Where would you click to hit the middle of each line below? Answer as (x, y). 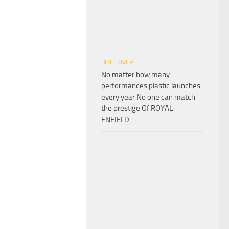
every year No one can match (148, 97)
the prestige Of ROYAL (137, 108)
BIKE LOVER (117, 62)
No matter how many (135, 74)
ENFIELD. (116, 119)
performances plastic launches (151, 86)
